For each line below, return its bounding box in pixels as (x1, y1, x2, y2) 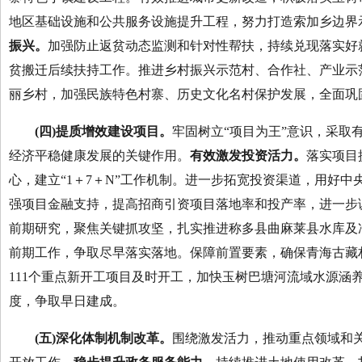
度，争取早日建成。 (9, 294, 125, 308)
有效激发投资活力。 (190, 149, 306, 162)
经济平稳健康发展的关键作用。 (9, 149, 190, 162)
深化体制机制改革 (56, 331, 159, 345)
